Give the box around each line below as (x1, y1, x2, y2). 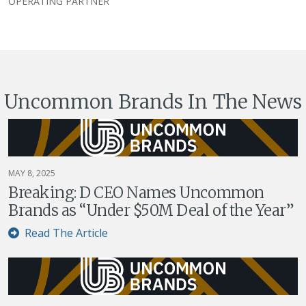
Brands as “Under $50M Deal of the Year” (8, 200, 294, 220)
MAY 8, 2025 (8, 167, 55, 179)
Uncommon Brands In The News (4, 89, 302, 114)
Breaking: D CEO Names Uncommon (8, 182, 264, 202)
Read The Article (22, 225, 108, 240)
